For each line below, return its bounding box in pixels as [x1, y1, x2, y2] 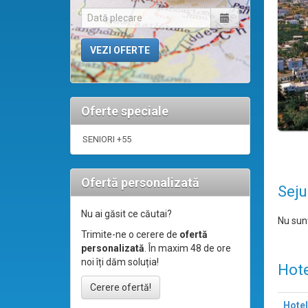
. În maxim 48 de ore [144, 243, 231, 254]
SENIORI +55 [82, 134, 131, 145]
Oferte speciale [81, 104, 168, 119]
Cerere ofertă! [90, 282, 151, 294]
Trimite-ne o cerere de [81, 229, 179, 241]
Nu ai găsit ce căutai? [81, 208, 172, 220]
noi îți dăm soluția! [81, 256, 159, 268]
